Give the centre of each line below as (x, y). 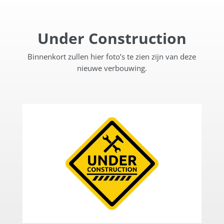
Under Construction (112, 38)
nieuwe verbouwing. (112, 68)
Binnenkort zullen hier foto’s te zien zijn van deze (112, 56)
